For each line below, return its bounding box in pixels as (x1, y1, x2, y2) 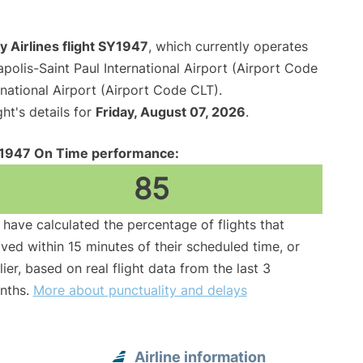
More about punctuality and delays (32, 282, 247, 299)
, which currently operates (148, 38, 308, 55)
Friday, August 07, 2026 (96, 104, 246, 121)
